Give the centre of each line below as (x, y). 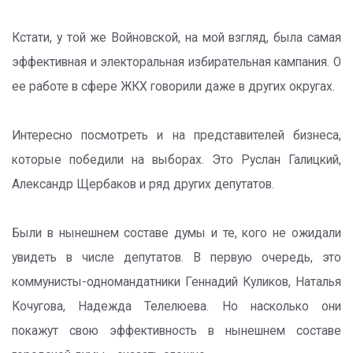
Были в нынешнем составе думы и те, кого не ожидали (176, 233)
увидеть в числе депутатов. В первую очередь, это (176, 258)
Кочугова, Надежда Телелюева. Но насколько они (176, 307)
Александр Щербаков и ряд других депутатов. (143, 184)
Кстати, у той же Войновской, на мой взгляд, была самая (176, 38)
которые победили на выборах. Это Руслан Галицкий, (176, 160)
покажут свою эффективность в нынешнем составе (176, 331)
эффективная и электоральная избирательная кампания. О (176, 62)
